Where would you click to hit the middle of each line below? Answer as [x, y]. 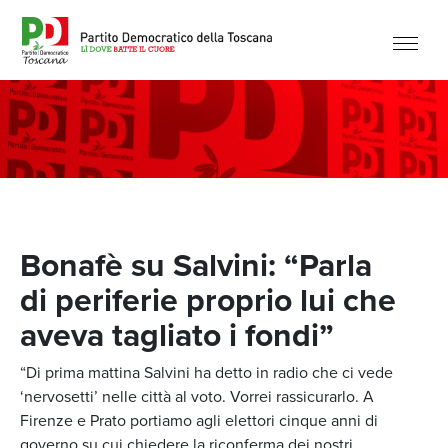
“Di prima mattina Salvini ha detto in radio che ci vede [206, 372]
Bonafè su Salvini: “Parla [196, 265]
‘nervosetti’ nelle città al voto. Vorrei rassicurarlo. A [197, 396]
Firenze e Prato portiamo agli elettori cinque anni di [199, 420]
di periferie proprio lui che [208, 300]
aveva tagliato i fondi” [177, 335]
